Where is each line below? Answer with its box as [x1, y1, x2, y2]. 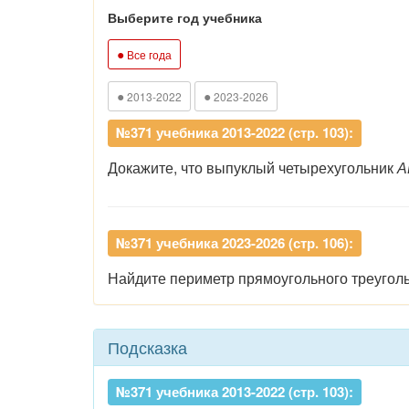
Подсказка [108, 334, 187, 359]
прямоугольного [238, 267, 351, 288]
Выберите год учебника [108, 8, 262, 26]
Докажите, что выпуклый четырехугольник [108, 157, 397, 178]
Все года [124, 47, 172, 62]
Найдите [108, 267, 170, 288]
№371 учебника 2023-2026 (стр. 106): [116, 232, 353, 253]
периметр [170, 267, 238, 288]
